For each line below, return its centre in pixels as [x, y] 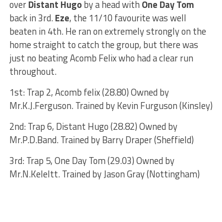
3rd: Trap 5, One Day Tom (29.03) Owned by [92, 160]
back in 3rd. [32, 18]
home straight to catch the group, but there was [104, 44]
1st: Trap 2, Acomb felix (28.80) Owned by [89, 92]
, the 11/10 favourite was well [128, 18]
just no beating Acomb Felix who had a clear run [101, 58]
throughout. [33, 71]
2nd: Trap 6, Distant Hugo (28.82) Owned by [93, 126]
